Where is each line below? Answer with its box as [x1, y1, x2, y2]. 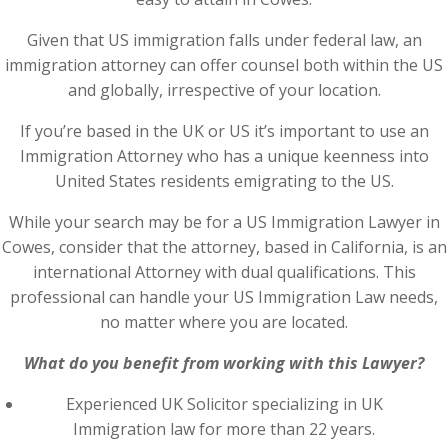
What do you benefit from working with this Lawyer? [24, 352, 424, 374]
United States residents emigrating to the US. [54, 170, 394, 192]
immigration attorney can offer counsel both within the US [5, 54, 443, 76]
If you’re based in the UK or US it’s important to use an [19, 120, 429, 142]
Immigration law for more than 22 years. [73, 418, 375, 440]
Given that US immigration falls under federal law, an [26, 29, 422, 51]
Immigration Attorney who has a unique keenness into [19, 145, 429, 167]
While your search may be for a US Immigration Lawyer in [8, 211, 440, 233]
